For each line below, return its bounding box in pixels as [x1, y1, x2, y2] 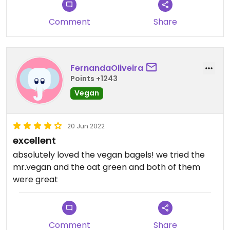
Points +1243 [70, 73, 118, 84]
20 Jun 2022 [67, 122, 105, 131]
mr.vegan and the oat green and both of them [13, 161, 200, 174]
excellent [13, 134, 56, 147]
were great [13, 174, 58, 186]
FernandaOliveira [70, 62, 143, 74]
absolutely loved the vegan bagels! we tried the [13, 149, 205, 161]
